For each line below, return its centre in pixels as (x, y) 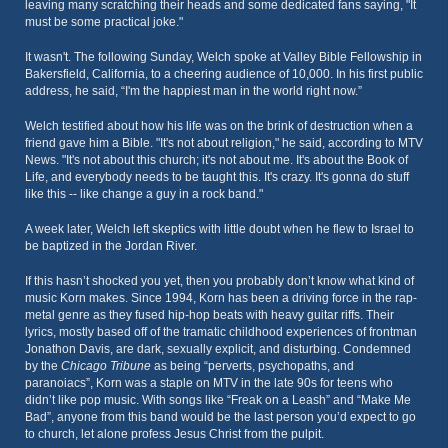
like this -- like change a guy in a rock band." (144, 194)
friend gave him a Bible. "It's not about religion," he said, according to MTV (224, 143)
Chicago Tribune (106, 366)
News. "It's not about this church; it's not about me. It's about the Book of (216, 160)
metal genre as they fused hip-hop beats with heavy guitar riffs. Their (209, 315)
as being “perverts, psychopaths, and (252, 366)
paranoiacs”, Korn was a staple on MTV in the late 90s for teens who (209, 383)
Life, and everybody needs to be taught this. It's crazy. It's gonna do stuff (217, 177)
